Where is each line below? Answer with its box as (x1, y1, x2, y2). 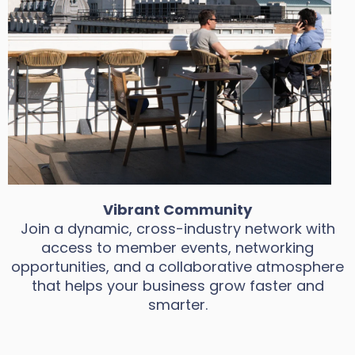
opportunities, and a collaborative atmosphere (11, 257, 344, 277)
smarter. (147, 295, 208, 315)
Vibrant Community (103, 200, 252, 219)
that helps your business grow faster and (31, 276, 324, 296)
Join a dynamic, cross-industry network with (20, 219, 335, 239)
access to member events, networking (41, 238, 314, 258)
